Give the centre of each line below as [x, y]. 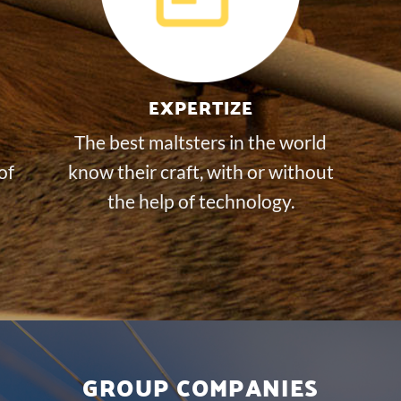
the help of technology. [200, 200]
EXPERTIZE [200, 107]
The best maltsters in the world [200, 141]
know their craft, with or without [200, 171]
